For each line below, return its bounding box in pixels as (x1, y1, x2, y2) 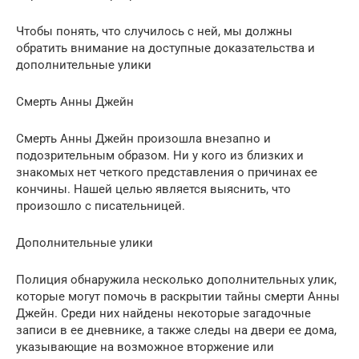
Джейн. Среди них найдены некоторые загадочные (16, 305, 311, 321)
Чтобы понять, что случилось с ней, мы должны (16, 23, 292, 38)
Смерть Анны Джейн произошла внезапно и (16, 131, 271, 146)
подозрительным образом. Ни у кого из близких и (16, 147, 304, 163)
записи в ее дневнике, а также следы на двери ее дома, (16, 322, 337, 337)
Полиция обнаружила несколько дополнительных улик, (16, 272, 337, 287)
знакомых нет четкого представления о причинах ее (16, 164, 317, 179)
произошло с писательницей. (16, 198, 185, 213)
